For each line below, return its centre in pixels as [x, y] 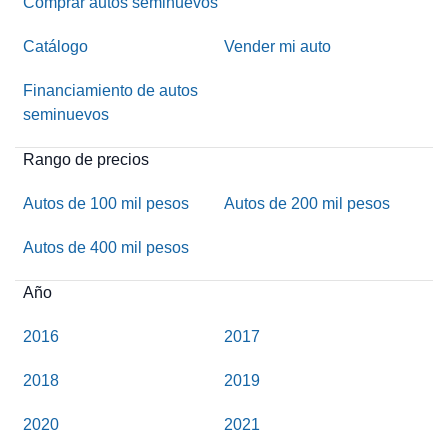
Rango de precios [86, 159]
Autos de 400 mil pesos [106, 247]
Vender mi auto [277, 46]
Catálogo [56, 46]
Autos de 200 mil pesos [306, 203]
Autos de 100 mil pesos [106, 203]
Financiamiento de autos [111, 90]
